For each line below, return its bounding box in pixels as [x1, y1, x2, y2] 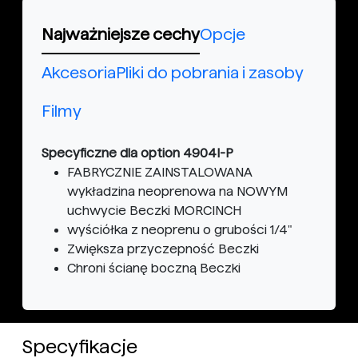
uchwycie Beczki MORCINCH [67, 204, 241, 217]
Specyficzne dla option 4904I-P [42, 146, 233, 160]
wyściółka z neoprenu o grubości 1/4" [67, 223, 292, 237]
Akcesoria [42, 64, 116, 82]
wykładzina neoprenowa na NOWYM [67, 185, 288, 198]
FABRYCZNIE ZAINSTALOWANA [67, 165, 252, 179]
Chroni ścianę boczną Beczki [67, 261, 241, 275]
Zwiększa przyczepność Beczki [67, 242, 259, 256]
